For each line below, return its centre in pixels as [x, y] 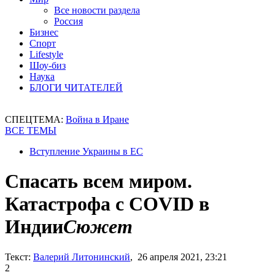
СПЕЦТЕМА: [35, 119]
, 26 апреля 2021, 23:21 [179, 257]
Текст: [18, 257]
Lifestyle [46, 54]
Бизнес [44, 32]
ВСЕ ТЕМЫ [31, 130]
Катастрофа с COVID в [107, 204]
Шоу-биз [48, 65]
